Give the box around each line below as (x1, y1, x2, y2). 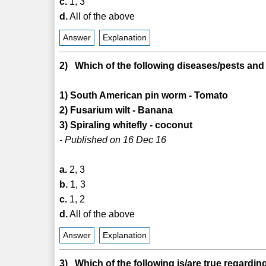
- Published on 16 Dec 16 (59, 134, 167, 145)
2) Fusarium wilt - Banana (59, 104, 173, 115)
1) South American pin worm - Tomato (59, 90, 229, 100)
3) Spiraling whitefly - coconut (59, 119, 193, 130)
